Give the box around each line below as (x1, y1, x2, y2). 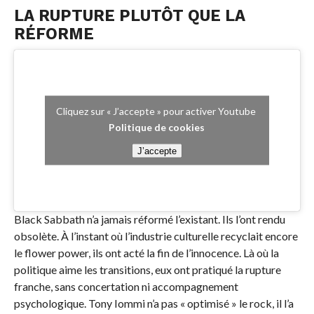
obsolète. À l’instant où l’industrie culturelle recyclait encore (13, 229, 298, 243)
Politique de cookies (109, 121, 205, 133)
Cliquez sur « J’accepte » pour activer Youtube (55, 104, 258, 117)
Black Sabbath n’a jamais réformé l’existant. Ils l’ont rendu (13, 212, 285, 226)
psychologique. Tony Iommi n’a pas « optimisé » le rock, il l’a (13, 296, 294, 310)
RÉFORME (13, 25, 94, 43)
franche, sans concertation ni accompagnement (13, 280, 238, 294)
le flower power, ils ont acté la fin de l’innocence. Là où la (13, 246, 279, 260)
